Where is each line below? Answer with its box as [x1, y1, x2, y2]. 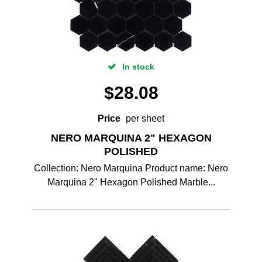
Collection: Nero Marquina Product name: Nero [34, 163, 228, 173]
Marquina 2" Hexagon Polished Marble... [47, 177, 215, 187]
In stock [120, 62, 154, 71]
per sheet [126, 113, 164, 123]
